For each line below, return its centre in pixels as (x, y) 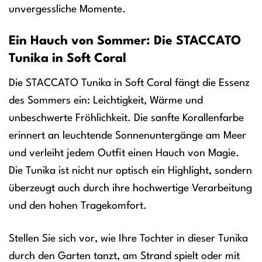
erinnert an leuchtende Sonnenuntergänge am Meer (127, 136)
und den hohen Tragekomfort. (78, 206)
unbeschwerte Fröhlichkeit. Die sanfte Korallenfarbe (126, 118)
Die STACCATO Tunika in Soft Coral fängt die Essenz (129, 83)
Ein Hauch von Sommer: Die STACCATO (125, 41)
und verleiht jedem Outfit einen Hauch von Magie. (124, 154)
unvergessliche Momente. (67, 9)
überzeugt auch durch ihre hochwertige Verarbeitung (130, 189)
